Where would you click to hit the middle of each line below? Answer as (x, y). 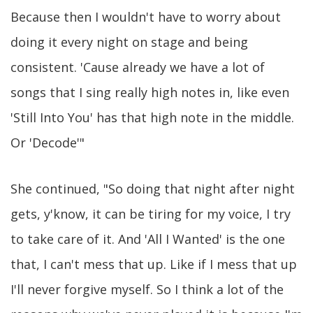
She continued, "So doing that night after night (153, 189)
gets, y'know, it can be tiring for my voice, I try (151, 214)
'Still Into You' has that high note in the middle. (152, 117)
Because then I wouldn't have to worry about (146, 17)
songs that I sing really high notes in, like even (150, 92)
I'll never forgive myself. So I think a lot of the (147, 289)
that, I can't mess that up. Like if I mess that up (154, 264)
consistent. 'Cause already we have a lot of (138, 67)
